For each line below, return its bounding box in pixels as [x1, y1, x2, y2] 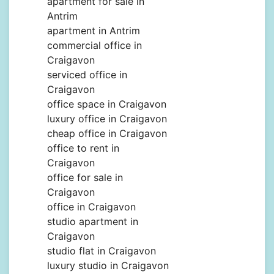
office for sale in [47, 171, 123, 184]
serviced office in [47, 68, 127, 81]
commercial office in [47, 39, 142, 52]
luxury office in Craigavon [47, 113, 167, 125]
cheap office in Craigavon [47, 127, 167, 140]
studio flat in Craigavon [47, 245, 156, 257]
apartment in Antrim [47, 24, 140, 37]
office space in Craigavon [47, 98, 166, 111]
